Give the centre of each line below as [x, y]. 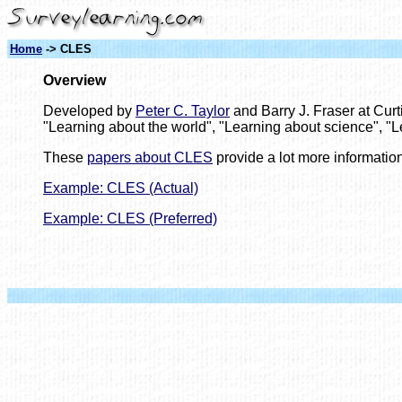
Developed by [89, 111]
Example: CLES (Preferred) [130, 218]
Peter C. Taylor [183, 111]
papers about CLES [150, 157]
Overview [74, 80]
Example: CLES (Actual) [121, 188]
